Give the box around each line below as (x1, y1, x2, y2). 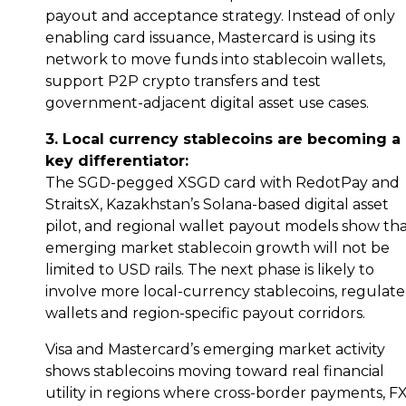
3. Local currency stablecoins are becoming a (45, 130, 401, 149)
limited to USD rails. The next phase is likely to (45, 261, 374, 279)
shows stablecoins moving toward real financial (45, 362, 384, 381)
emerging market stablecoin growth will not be (45, 239, 390, 257)
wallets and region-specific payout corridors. (45, 304, 365, 323)
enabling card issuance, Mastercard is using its (45, 29, 375, 47)
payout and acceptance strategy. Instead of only (45, 7, 395, 25)
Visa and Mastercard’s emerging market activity (45, 341, 385, 359)
